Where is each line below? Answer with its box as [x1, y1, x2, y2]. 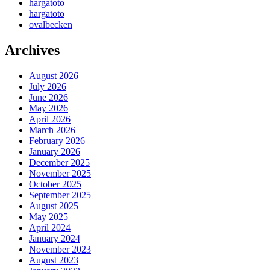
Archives [5, 42, 60, 58]
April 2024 [29, 222, 71, 233]
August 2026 [29, 71, 78, 81]
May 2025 [29, 212, 68, 222]
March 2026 [29, 125, 75, 136]
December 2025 [29, 157, 90, 168]
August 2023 [29, 255, 78, 266]
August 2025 [29, 201, 78, 212]
